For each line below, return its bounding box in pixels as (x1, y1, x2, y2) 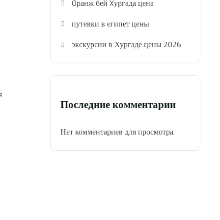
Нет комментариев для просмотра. (60, 124, 175, 139)
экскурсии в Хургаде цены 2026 (72, 37, 182, 52)
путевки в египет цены (72, 16, 150, 31)
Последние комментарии (60, 94, 176, 114)
